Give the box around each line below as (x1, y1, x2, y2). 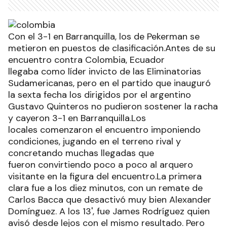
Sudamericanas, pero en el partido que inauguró (8, 77, 211, 90)
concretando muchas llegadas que (8, 147, 154, 160)
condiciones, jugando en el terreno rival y (8, 135, 181, 148)
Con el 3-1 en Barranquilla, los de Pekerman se (8, 30, 200, 43)
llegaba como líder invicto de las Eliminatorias (8, 65, 201, 78)
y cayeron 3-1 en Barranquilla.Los (8, 112, 146, 125)
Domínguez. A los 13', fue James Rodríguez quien (8, 205, 210, 218)
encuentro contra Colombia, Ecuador (8, 54, 165, 66)
